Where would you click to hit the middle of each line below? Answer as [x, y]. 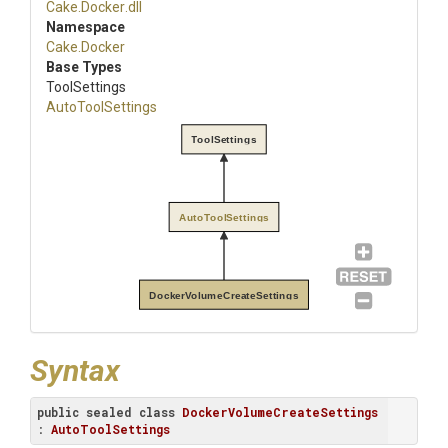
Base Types [84, 67]
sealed [109, 412]
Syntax [75, 370]
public [58, 412]
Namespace [85, 27]
